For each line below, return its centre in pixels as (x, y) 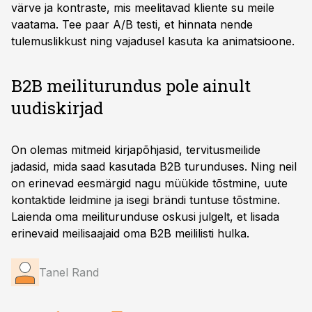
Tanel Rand (69, 272)
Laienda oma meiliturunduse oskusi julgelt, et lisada (145, 217)
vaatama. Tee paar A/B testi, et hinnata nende (132, 24)
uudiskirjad (57, 108)
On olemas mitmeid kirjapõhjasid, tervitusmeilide (136, 150)
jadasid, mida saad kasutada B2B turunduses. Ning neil (154, 166)
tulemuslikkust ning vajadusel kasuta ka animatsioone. (153, 41)
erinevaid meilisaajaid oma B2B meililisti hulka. (130, 233)
